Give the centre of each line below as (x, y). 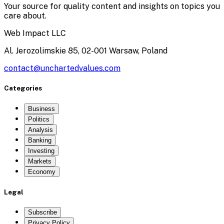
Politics (39, 119)
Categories (23, 88)
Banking (40, 140)
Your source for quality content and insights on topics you (112, 6)
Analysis (40, 129)
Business (41, 108)
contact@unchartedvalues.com (62, 68)
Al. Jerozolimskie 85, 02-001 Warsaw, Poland (86, 51)
